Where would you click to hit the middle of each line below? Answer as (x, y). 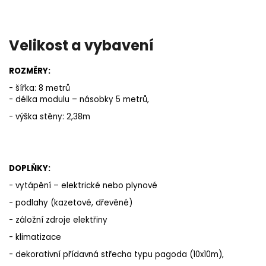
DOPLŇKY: (30, 169)
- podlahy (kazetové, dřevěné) (71, 203)
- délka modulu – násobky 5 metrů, (79, 100)
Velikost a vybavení (81, 46)
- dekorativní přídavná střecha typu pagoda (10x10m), (116, 255)
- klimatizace (35, 237)
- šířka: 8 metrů (39, 88)
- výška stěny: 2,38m (50, 117)
